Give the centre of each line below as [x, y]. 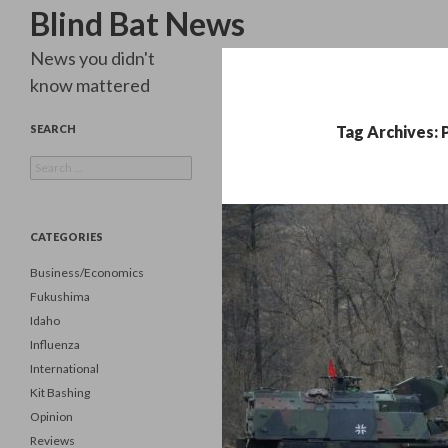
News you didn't [92, 58]
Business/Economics [87, 272]
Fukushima [60, 296]
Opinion [51, 416]
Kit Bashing [60, 392]
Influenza [55, 344]
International [64, 368]
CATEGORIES [66, 236]
